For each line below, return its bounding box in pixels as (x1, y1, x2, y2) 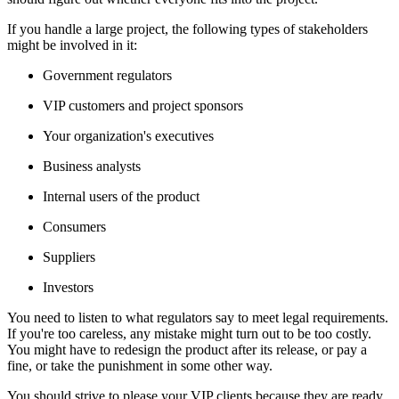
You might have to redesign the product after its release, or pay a (7, 341, 367, 357)
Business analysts (43, 158, 141, 174)
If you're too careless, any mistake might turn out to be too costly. (7, 325, 371, 341)
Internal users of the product (43, 188, 199, 204)
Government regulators (43, 67, 172, 83)
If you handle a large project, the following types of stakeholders (7, 20, 368, 37)
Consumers (43, 218, 106, 234)
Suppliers (43, 248, 95, 265)
